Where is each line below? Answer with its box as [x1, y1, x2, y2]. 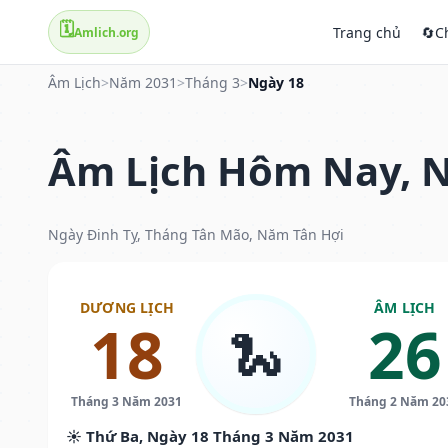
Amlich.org [74, 23, 139, 41]
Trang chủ [333, 22, 401, 42]
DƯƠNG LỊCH [79, 297, 174, 317]
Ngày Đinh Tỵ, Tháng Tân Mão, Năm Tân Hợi [48, 224, 344, 244]
